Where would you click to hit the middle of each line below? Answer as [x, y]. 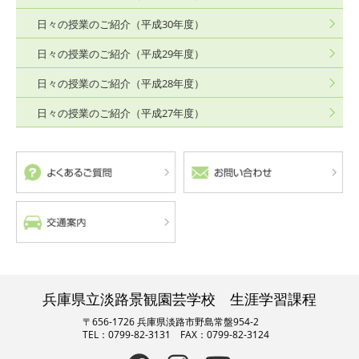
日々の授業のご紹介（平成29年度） [120, 54]
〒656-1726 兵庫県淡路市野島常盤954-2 [175, 321]
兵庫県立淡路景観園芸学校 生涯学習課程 [179, 298]
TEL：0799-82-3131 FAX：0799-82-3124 [175, 334]
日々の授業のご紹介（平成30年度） [120, 24]
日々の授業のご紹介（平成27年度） [120, 113]
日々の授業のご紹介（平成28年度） [120, 83]
